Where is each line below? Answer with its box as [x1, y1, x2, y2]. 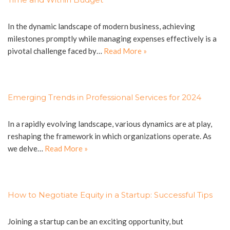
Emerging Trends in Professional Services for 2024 [8, 92, 201, 103]
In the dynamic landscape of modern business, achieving [8, 22, 195, 31]
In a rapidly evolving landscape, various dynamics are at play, [8, 119, 212, 129]
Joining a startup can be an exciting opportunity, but [8, 217, 183, 226]
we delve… [8, 144, 45, 154]
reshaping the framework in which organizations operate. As [8, 131, 212, 141]
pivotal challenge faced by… [8, 46, 104, 56]
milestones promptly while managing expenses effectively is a [8, 34, 217, 44]
